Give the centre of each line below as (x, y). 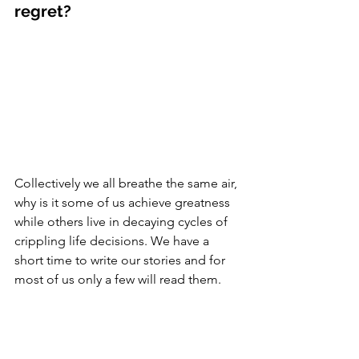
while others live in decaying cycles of (123, 222)
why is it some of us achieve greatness (124, 203)
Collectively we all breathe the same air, (127, 184)
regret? (45, 11)
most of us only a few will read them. (119, 280)
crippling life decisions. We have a (113, 241)
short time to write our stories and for (121, 260)
